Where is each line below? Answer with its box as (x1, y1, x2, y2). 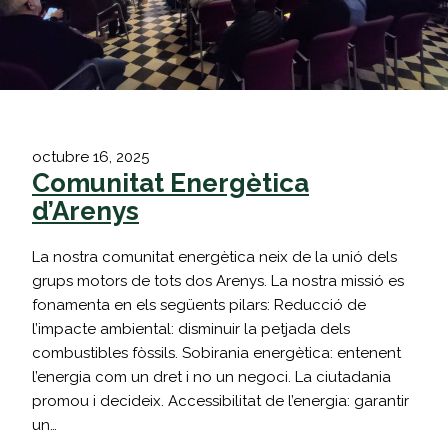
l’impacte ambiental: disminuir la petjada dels (32, 319, 350, 338)
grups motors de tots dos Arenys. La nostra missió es (32, 271, 404, 290)
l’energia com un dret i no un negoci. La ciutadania (32, 367, 391, 386)
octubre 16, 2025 (32, 147, 149, 166)
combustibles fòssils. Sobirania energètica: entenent (32, 343, 401, 362)
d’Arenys (32, 195, 139, 226)
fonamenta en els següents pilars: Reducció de (32, 295, 366, 314)
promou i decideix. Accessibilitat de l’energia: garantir (32, 391, 409, 410)
